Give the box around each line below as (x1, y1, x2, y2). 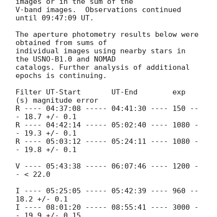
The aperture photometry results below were (15, 30, 199, 39)
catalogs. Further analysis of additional (15, 62, 190, 72)
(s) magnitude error (15, 95, 98, 105)
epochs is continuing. (15, 71, 107, 80)
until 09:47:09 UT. (15, 13, 94, 22)
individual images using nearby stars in (15, 46, 186, 55)
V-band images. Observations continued (15, 5, 181, 14)
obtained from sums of (15, 38, 107, 47)
